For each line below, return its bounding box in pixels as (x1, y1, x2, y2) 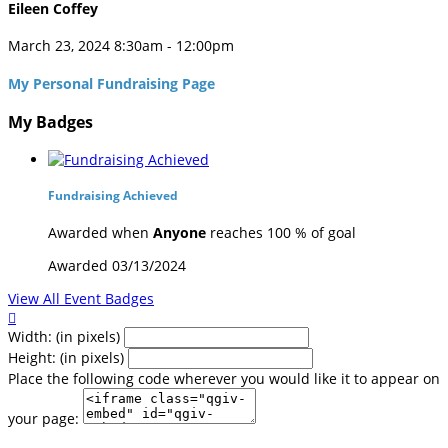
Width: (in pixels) (8, 326, 120, 346)
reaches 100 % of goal (206, 222, 356, 242)
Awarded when (48, 222, 153, 242)
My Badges (8, 111, 93, 134)
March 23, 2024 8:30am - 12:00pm (8, 36, 234, 56)
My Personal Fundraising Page (8, 73, 215, 93)
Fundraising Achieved (48, 188, 178, 204)
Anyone (153, 222, 206, 242)
